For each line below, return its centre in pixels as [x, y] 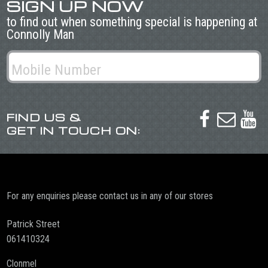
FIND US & [44, 117]
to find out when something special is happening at [132, 22]
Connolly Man [40, 34]
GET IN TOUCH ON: [73, 130]
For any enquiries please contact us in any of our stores [109, 196]
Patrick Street [33, 224]
